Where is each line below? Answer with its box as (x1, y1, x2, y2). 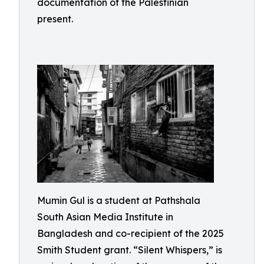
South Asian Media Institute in (37, 211, 173, 223)
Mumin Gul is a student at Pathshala (37, 194, 200, 206)
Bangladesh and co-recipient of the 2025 (37, 227, 224, 239)
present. (37, 13, 73, 25)
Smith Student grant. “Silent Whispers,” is (37, 244, 222, 256)
